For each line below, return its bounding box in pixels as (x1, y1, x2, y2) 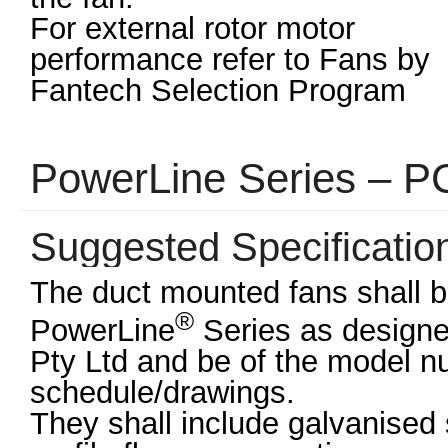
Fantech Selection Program (30, 73, 406, 108)
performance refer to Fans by (30, 42, 430, 77)
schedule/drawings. (30, 375, 295, 411)
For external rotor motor (30, 11, 355, 46)
